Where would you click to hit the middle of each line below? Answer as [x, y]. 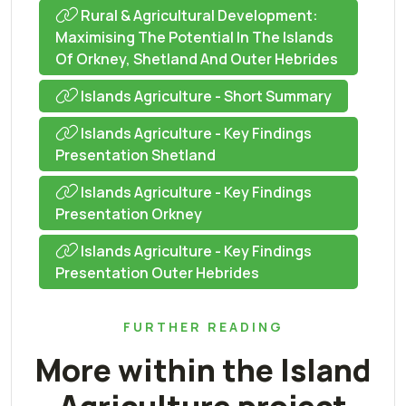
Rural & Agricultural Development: [198, 15]
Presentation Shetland [135, 155]
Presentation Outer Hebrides [157, 272]
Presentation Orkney [129, 213]
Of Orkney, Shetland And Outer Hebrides [197, 58]
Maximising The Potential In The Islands [194, 37]
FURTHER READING [203, 327]
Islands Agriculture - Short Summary [205, 96]
